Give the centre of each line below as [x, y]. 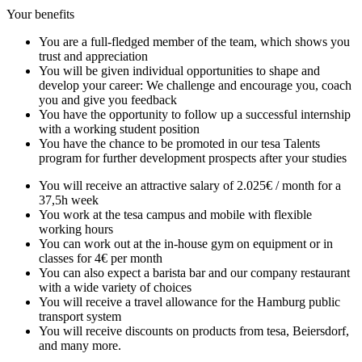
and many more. [80, 346]
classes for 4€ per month [101, 259]
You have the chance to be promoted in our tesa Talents [179, 144]
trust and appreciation [93, 57]
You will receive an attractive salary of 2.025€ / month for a [190, 186]
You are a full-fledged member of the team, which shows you [194, 42]
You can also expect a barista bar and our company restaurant [194, 273]
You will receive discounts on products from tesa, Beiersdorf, [194, 331]
